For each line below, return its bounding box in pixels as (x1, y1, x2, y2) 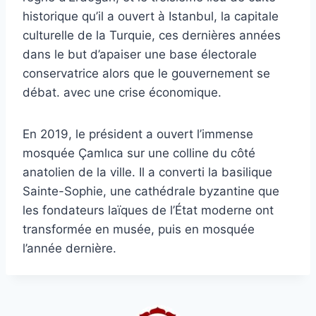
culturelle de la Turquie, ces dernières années (23, 28, 281, 42)
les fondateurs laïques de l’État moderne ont (23, 202, 274, 217)
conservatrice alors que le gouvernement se (23, 66, 270, 80)
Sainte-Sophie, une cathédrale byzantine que (23, 183, 279, 198)
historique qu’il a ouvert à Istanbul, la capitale (23, 8, 279, 23)
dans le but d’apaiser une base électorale (23, 47, 257, 61)
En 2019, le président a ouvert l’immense (23, 126, 253, 141)
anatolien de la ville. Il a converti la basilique (23, 164, 272, 179)
